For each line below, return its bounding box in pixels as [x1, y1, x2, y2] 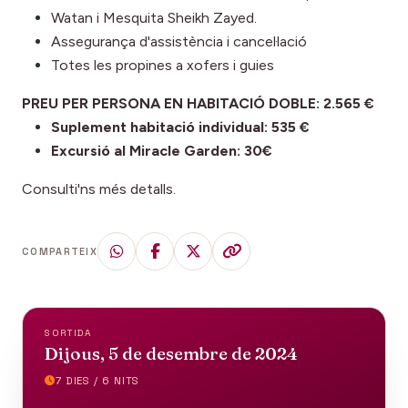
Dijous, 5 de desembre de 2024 [45, 342, 298, 365]
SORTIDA [45, 327, 92, 340]
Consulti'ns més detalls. [22, 180, 176, 199]
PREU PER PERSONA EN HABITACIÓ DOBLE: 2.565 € [22, 95, 374, 113]
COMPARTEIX [22, 245, 98, 259]
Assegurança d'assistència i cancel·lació [51, 33, 307, 51]
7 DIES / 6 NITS [55, 374, 140, 388]
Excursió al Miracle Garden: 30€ [51, 142, 272, 160]
